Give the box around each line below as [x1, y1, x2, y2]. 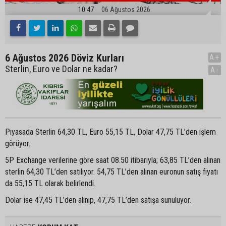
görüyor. [5, 138, 30, 148]
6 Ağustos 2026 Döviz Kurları [5, 51, 124, 64]
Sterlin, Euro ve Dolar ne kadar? [5, 63, 118, 74]
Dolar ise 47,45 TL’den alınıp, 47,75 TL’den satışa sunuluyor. [5, 195, 191, 205]
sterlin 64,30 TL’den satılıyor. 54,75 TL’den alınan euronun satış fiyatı [5, 166, 218, 177]
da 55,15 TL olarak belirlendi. [5, 178, 95, 188]
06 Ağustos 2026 [101, 5, 150, 14]
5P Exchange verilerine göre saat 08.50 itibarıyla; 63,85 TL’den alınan [5, 155, 220, 165]
